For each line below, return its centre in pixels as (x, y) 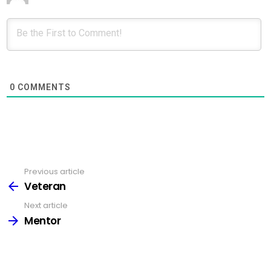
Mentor (43, 220)
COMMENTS (43, 87)
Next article (46, 205)
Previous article (54, 171)
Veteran (45, 186)
